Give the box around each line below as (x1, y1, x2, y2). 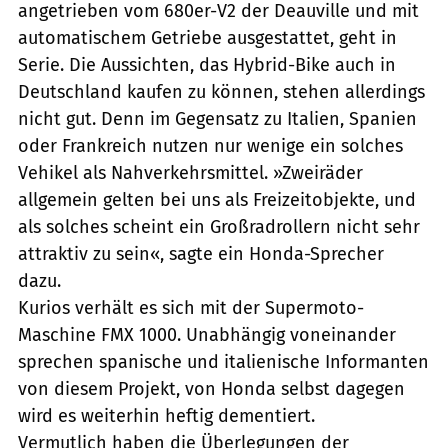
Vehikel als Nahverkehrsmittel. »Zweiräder (18, 161, 363, 184)
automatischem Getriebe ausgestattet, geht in (18, 26, 397, 49)
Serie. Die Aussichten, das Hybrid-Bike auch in (18, 53, 396, 76)
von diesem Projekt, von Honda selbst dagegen (18, 377, 405, 400)
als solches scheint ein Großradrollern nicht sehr (18, 215, 420, 238)
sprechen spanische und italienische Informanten (18, 350, 429, 373)
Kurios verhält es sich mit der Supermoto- (18, 296, 364, 319)
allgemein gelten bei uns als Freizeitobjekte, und (18, 188, 416, 211)
